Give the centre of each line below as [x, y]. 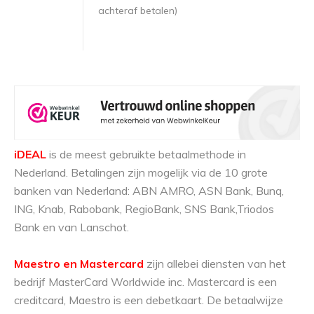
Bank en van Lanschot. [71, 227]
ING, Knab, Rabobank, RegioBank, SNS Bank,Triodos [144, 209]
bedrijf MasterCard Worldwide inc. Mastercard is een [145, 282]
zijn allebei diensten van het [215, 264]
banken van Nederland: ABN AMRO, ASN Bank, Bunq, [149, 191]
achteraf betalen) [138, 11]
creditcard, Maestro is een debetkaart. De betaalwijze [149, 300]
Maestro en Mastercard [79, 264]
